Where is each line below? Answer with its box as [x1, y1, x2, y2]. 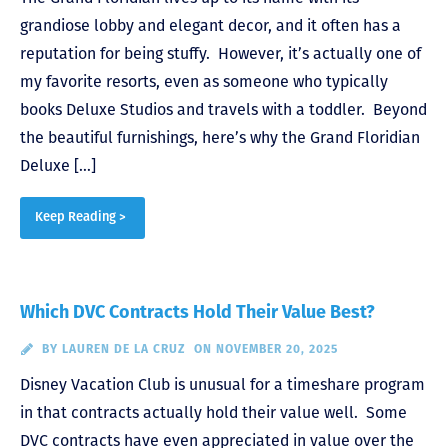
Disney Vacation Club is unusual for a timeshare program [20, 374, 425, 394]
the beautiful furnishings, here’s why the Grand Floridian [20, 127, 420, 147]
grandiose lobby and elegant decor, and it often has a [20, 15, 401, 35]
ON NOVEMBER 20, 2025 [193, 343, 338, 356]
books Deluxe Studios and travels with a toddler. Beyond [20, 99, 427, 119]
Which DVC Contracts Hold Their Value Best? [20, 303, 375, 323]
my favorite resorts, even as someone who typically [20, 71, 388, 91]
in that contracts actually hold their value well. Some [20, 402, 407, 422]
